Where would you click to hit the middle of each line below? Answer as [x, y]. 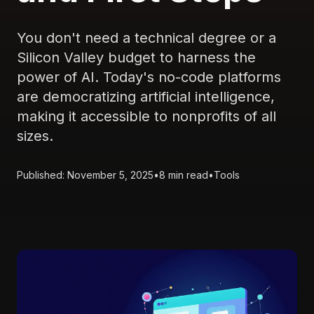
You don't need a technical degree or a [146, 38]
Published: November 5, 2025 [85, 175]
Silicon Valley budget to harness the [136, 57]
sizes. [35, 136]
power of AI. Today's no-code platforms [149, 77]
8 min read [184, 175]
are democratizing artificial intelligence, [146, 97]
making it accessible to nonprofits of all [146, 116]
